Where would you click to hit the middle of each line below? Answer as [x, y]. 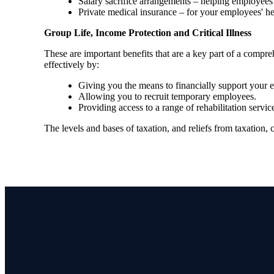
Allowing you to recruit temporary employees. [168, 96]
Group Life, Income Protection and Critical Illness [148, 32]
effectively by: [73, 64]
